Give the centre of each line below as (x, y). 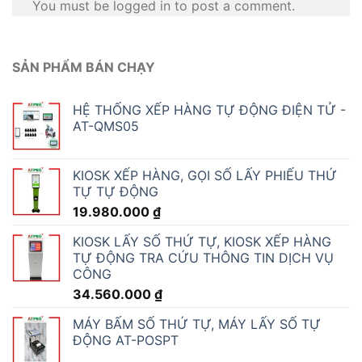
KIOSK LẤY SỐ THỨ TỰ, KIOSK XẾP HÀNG (202, 242)
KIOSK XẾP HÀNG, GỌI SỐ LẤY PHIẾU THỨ (205, 176)
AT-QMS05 (106, 126)
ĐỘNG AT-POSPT (126, 341)
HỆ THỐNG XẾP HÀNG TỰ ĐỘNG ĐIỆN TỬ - (209, 110)
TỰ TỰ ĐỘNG (116, 192)
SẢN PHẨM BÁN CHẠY (84, 67)
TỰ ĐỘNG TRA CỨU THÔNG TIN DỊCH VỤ (203, 258)
